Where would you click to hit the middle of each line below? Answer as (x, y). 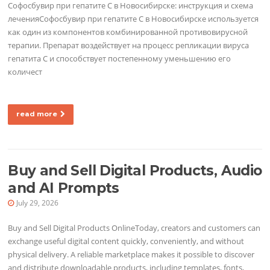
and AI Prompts (64, 188)
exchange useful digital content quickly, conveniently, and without (126, 241)
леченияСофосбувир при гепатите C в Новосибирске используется (133, 18)
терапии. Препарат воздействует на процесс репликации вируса (129, 45)
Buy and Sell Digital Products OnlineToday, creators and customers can (134, 228)
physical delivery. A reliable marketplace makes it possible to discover (131, 255)
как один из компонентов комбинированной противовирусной (128, 32)
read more (37, 114)
